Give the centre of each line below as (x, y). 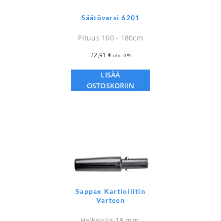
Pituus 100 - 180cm (110, 38)
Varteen (110, 200)
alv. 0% (122, 55)
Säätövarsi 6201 (110, 18)
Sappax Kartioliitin (110, 191)
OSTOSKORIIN (110, 86)
